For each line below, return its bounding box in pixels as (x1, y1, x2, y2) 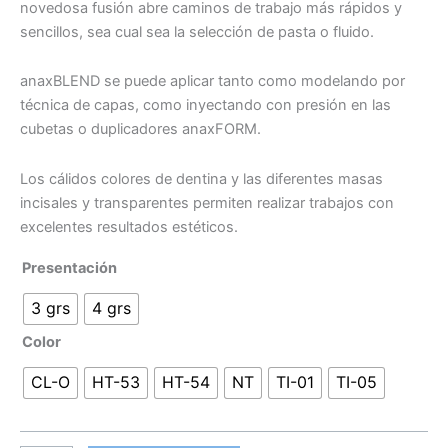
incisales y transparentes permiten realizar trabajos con (20, 193, 394, 212)
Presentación (22, 258, 117, 277)
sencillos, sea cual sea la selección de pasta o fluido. (20, 22, 374, 41)
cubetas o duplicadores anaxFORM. (20, 120, 261, 139)
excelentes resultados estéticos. (20, 217, 238, 236)
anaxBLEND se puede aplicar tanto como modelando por (20, 72, 405, 91)
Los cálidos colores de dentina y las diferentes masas (20, 169, 383, 188)
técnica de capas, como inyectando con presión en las (20, 96, 391, 115)
